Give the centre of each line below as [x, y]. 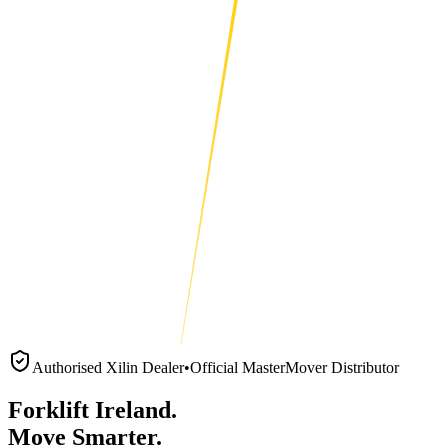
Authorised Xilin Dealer [108, 367]
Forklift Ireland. [92, 409]
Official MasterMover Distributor [294, 367]
